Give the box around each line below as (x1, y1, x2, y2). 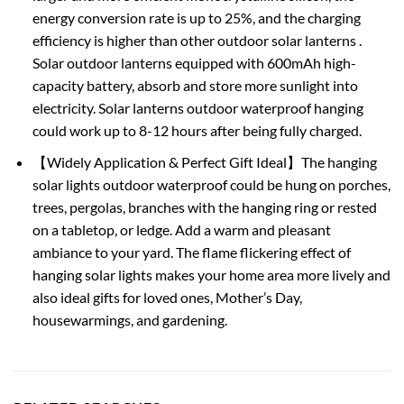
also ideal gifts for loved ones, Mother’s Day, (32, 288, 302, 306)
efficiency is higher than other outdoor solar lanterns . (32, 32, 362, 50)
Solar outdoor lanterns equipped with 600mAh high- (32, 54, 356, 72)
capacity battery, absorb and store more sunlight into (32, 77, 358, 95)
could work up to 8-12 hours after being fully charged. (32, 122, 362, 140)
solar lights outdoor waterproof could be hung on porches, (32, 175, 390, 193)
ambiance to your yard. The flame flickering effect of (32, 243, 351, 261)
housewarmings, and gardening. (32, 310, 227, 328)
